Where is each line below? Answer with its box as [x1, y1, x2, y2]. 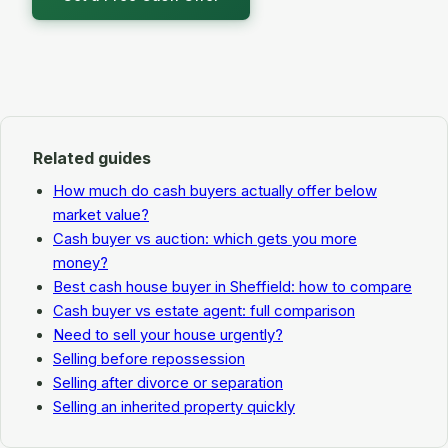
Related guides [33, 147, 151, 168]
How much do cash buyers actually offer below [53, 181, 377, 200]
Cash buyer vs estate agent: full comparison [53, 301, 355, 320]
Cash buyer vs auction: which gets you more [53, 229, 357, 248]
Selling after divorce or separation [53, 373, 283, 392]
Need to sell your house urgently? [53, 325, 283, 344]
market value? [53, 205, 149, 224]
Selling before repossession [53, 349, 245, 368]
